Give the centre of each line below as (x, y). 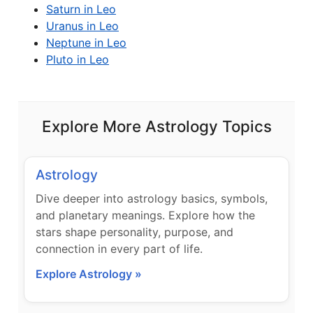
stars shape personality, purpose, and (134, 232)
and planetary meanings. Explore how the (145, 215)
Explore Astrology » (89, 274)
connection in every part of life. (119, 249)
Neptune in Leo (86, 43)
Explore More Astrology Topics (156, 126)
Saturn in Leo (81, 9)
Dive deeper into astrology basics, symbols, (152, 198)
